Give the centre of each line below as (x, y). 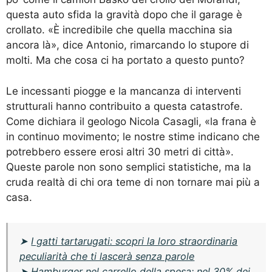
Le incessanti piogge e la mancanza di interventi (124, 91)
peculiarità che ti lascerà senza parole (107, 256)
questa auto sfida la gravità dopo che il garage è (124, 15)
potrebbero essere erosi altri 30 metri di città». (120, 151)
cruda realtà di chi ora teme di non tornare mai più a (133, 182)
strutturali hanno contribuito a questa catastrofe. (124, 106)
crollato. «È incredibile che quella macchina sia (119, 30)
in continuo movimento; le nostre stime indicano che (133, 136)
